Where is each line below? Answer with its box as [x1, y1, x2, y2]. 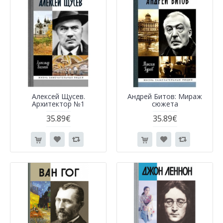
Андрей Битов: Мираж [127, 92, 202, 101]
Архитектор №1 [32, 99, 85, 109]
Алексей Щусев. [31, 92, 85, 101]
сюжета [151, 99, 178, 109]
